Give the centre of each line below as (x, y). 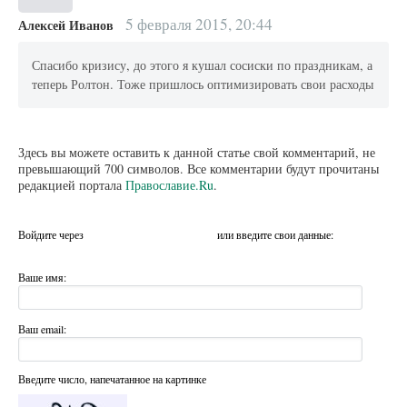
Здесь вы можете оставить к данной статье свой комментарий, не (197, 152)
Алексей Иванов (66, 25)
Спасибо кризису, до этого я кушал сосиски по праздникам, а (203, 65)
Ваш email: (42, 329)
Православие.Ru (169, 184)
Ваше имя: (42, 277)
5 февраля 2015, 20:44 (197, 24)
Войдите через (52, 234)
